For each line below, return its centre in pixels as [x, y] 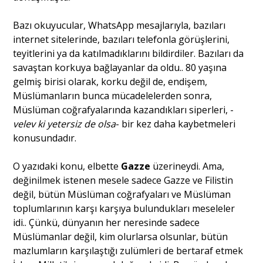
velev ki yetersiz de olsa [65, 124]
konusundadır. [45, 138]
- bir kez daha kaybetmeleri [176, 124]
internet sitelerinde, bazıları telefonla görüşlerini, [122, 39]
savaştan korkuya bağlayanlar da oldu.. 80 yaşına [120, 67]
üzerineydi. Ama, [188, 166]
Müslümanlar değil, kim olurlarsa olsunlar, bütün [121, 236]
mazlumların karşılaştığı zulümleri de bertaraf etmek [128, 250]
